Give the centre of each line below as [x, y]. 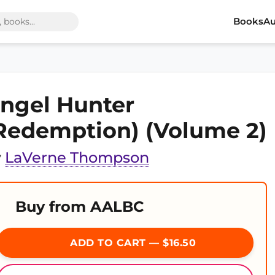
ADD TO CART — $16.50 [131, 243]
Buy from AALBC [79, 207]
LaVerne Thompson [77, 157]
